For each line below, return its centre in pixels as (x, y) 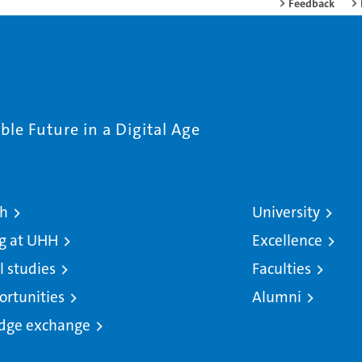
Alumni (277, 297)
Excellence (288, 241)
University (286, 213)
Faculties (282, 269)
